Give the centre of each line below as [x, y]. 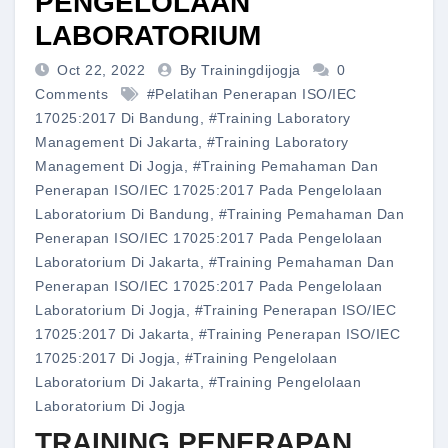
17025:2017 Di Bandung [117, 118]
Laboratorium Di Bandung [122, 214]
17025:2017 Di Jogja [105, 358]
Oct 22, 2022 [103, 70]
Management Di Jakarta [116, 142]
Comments [71, 94]
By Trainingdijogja [242, 70]
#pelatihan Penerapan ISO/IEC [251, 94]
